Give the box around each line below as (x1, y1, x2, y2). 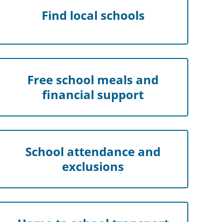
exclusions (62, 158, 124, 175)
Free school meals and (27, 71, 159, 88)
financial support (42, 86, 144, 103)
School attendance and (25, 143, 161, 160)
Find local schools (41, 7, 145, 24)
